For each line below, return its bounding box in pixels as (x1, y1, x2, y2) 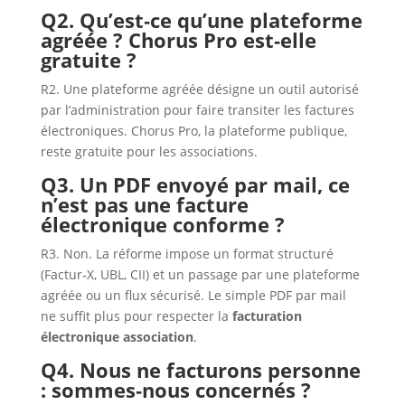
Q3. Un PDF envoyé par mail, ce (40, 171, 350, 199)
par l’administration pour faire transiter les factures (40, 101, 354, 119)
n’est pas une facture (40, 191, 249, 219)
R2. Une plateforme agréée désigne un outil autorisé (40, 80, 359, 99)
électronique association (40, 328, 193, 346)
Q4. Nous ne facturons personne (40, 356, 361, 384)
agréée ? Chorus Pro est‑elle (40, 26, 316, 54)
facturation (231, 307, 302, 325)
